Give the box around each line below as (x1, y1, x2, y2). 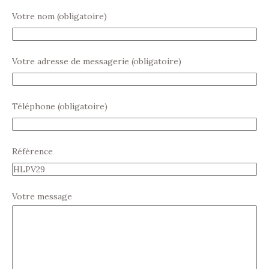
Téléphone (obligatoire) (12, 101, 107, 112)
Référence (12, 146, 53, 157)
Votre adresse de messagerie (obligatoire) (12, 56, 181, 67)
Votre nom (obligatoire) (12, 11, 107, 22)
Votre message (12, 191, 72, 202)
